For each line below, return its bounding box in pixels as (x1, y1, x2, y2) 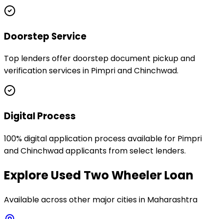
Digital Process (4, 109, 76, 123)
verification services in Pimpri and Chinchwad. (4, 65, 178, 77)
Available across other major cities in (4, 194, 147, 205)
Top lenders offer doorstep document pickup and (4, 53, 195, 65)
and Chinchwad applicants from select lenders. (4, 145, 186, 156)
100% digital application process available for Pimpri (4, 132, 202, 144)
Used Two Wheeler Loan (51, 167, 194, 183)
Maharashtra (147, 194, 197, 205)
